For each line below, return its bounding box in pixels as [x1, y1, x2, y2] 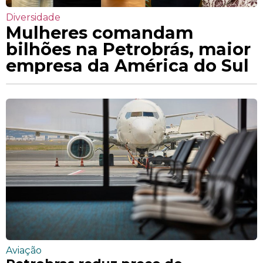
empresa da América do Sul [6, 55, 249, 76]
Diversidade [6, 11, 60, 23]
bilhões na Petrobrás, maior [6, 38, 251, 59]
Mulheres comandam [6, 22, 193, 43]
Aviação [6, 244, 42, 256]
